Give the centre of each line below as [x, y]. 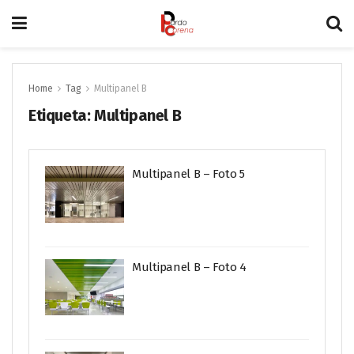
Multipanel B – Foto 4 [189, 267]
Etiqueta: [61, 115]
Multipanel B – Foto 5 [188, 174]
